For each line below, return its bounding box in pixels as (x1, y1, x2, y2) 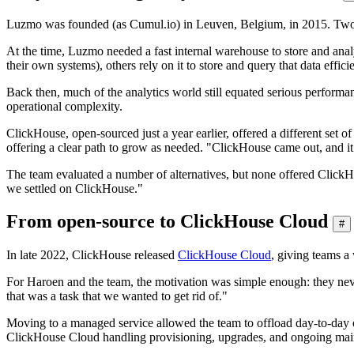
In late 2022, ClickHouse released (6, 248, 178, 262)
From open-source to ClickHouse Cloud (6, 211, 328, 232)
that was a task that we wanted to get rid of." (6, 289, 228, 303)
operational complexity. (6, 99, 122, 113)
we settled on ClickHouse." (6, 181, 143, 195)
